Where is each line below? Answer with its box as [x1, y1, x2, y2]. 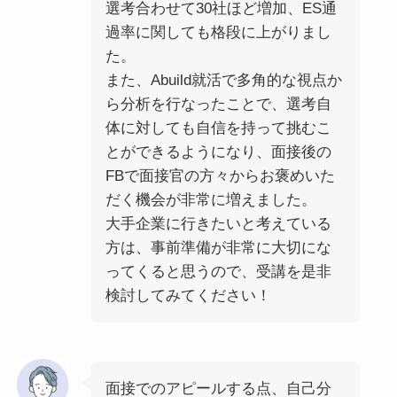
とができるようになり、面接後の [105, 144, 331, 161]
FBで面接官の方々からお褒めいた [105, 167, 335, 185]
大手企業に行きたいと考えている [105, 215, 331, 233]
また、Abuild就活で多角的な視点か [105, 72, 342, 90]
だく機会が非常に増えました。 [105, 191, 316, 209]
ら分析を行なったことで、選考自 [105, 96, 331, 113]
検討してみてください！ [105, 287, 271, 305]
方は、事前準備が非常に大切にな [105, 239, 331, 257]
